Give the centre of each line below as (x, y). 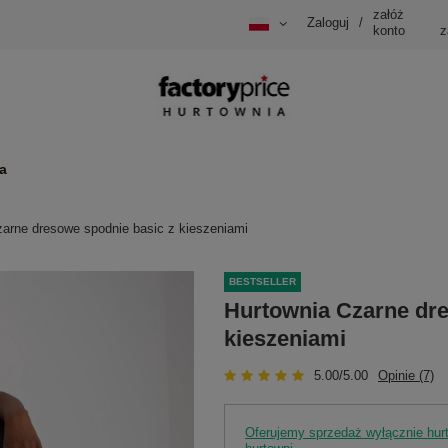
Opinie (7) (406, 375)
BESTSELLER (262, 282)
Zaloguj (328, 23)
